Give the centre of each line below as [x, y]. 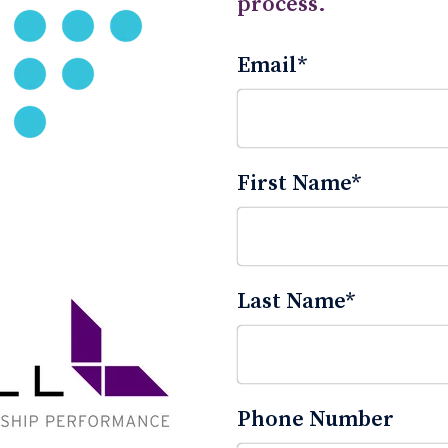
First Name [294, 183]
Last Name [291, 301]
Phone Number [316, 419]
